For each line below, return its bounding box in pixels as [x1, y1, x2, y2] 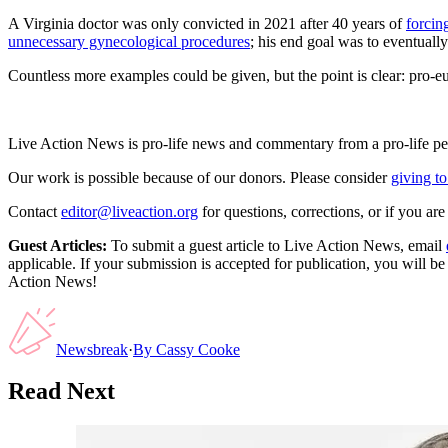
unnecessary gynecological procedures [8, 32, 250, 50]
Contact [8, 202, 57, 220]
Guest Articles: [8, 236, 107, 254]
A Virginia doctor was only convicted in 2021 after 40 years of [8, 14, 406, 32]
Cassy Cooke [156, 340, 240, 358]
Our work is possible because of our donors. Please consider [8, 168, 387, 186]
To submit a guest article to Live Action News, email [107, 236, 442, 254]
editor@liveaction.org [61, 202, 198, 220]
